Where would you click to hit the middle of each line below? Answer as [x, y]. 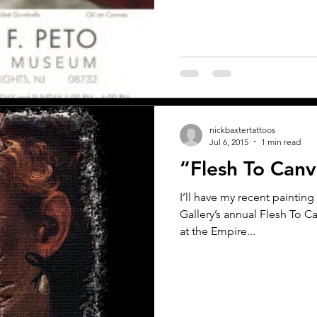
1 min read [281, 142]
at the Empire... [218, 231]
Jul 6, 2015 [229, 142]
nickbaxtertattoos [242, 129]
